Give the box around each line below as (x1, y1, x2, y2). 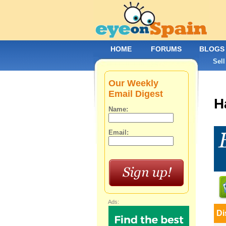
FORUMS (151, 45, 182, 53)
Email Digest (108, 89, 163, 99)
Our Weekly (108, 78, 158, 88)
